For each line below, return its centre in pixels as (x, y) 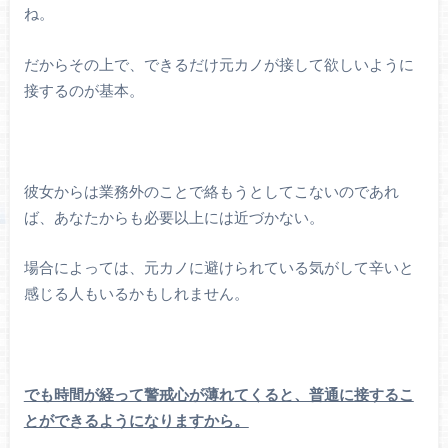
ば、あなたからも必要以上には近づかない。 (173, 218)
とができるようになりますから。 (136, 422)
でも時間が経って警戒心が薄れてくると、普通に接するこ (218, 396)
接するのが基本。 (83, 91)
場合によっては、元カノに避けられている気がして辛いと (218, 269)
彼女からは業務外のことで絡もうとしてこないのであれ (211, 192)
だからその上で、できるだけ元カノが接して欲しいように (218, 65)
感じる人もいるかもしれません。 (136, 295)
